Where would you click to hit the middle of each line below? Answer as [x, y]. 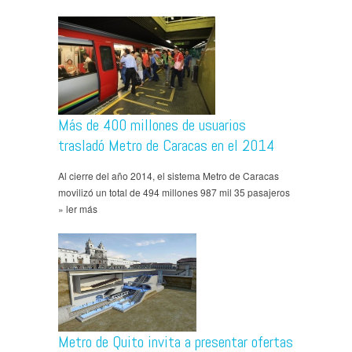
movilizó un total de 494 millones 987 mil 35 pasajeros [174, 192]
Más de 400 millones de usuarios [152, 125]
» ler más [78, 208]
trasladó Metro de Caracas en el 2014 [166, 145]
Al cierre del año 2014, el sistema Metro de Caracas [169, 175]
